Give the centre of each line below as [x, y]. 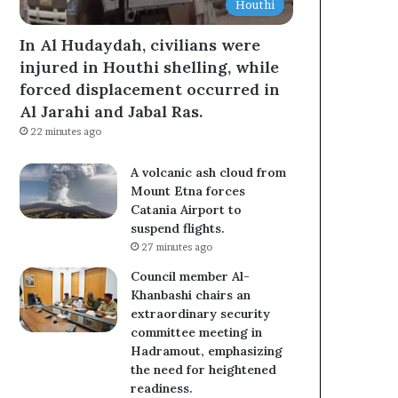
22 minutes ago [66, 131]
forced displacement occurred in [150, 89]
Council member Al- [191, 276]
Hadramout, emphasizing [207, 350]
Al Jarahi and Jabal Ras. [111, 111]
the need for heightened [204, 369]
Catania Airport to [187, 209]
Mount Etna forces [188, 191]
